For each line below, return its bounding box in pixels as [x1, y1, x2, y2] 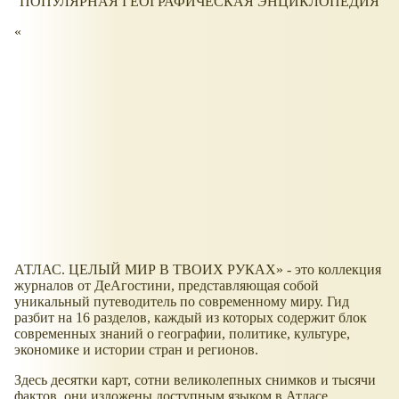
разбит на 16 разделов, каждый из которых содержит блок [14, 309, 367, 325]
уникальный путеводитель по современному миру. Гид [14, 293, 349, 309]
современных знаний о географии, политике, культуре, [14, 325, 350, 341]
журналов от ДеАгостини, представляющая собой [14, 277, 319, 293]
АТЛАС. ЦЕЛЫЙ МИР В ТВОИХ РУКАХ [14, 261, 276, 277]
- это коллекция [283, 261, 381, 277]
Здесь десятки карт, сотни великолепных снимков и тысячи [14, 371, 376, 387]
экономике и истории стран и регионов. [14, 341, 258, 357]
